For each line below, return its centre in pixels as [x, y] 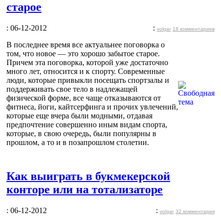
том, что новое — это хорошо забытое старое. [83, 53]
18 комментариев [194, 29]
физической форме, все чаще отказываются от [84, 98]
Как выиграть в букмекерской [88, 176]
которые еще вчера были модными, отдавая [79, 115]
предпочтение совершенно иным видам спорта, [87, 124]
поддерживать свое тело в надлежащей [72, 89]
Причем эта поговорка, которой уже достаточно [87, 62]
